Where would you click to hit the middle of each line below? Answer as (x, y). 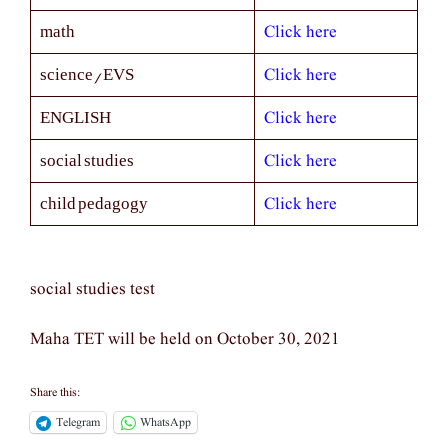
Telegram (78, 422)
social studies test (92, 289)
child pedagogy (93, 203)
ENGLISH (75, 117)
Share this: (55, 392)
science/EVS (86, 74)
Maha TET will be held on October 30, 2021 (185, 340)
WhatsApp (165, 422)
